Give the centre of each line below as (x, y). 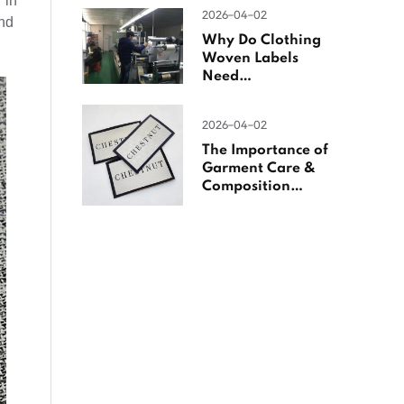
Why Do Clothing (262, 41)
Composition (246, 186)
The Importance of (265, 150)
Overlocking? (248, 95)
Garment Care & (259, 168)
